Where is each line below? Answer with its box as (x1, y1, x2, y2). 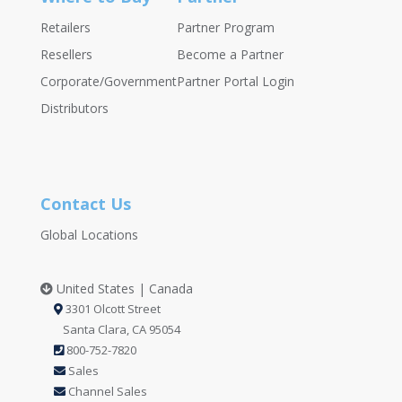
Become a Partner (176, 46, 284, 64)
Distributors (39, 100, 109, 118)
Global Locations (39, 225, 138, 243)
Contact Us (39, 192, 131, 214)
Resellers (39, 46, 92, 64)
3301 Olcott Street (62, 300, 161, 317)
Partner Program (176, 19, 275, 37)
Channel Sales (67, 382, 147, 399)
